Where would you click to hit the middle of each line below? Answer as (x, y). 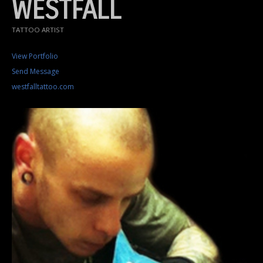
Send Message (36, 72)
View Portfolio (35, 56)
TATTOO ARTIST (38, 30)
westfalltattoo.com (43, 87)
